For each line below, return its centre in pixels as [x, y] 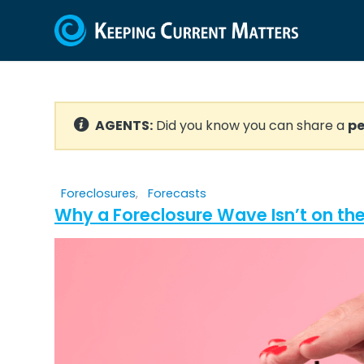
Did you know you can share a [250, 126]
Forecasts [177, 193]
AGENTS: [124, 126]
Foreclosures [98, 193]
